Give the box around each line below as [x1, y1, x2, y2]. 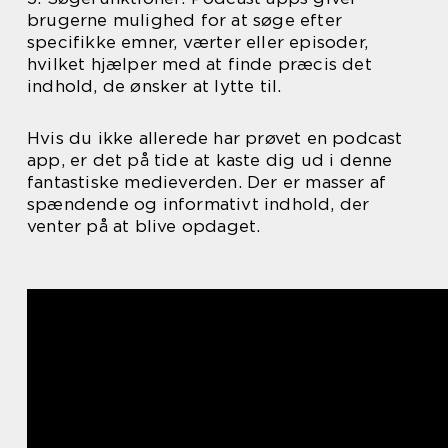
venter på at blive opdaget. [27, 216, 261, 237]
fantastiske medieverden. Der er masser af [27, 172, 387, 193]
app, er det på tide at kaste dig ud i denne [27, 150, 393, 171]
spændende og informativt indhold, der [27, 194, 370, 215]
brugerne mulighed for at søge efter [27, 10, 343, 31]
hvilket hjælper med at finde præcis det [27, 54, 372, 75]
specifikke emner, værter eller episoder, [27, 32, 369, 53]
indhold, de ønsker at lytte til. [27, 76, 282, 97]
